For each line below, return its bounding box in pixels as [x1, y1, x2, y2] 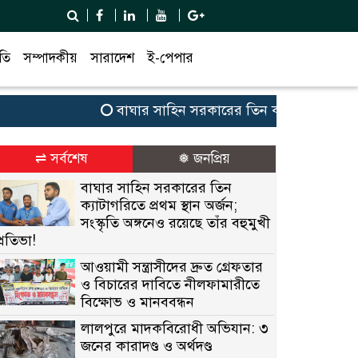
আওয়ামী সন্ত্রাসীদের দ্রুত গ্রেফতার [81, 257, 264, 276]
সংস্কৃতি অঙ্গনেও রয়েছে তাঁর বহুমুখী [81, 213, 271, 232]
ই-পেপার [147, 49, 193, 66]
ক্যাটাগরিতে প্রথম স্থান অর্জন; [81, 196, 238, 214]
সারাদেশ [90, 49, 134, 66]
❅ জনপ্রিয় [178, 149, 230, 167]
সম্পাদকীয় [23, 49, 78, 66]
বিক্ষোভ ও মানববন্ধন [81, 292, 195, 311]
